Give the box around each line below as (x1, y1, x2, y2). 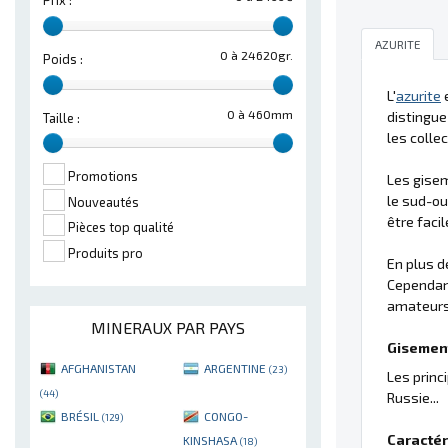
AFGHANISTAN (61, 360, 136, 375)
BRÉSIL (61, 408, 102, 423)
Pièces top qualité (68, 219, 174, 236)
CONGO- (204, 408, 248, 423)
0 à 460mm (227, 106, 293, 121)
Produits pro (68, 245, 143, 262)
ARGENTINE (204, 360, 269, 375)
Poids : (43, 50, 83, 67)
